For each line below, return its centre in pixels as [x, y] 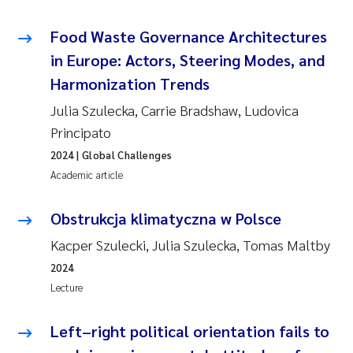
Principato [81, 132]
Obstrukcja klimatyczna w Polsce [166, 218]
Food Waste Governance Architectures [189, 36]
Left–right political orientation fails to [190, 331]
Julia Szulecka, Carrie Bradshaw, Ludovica [175, 110]
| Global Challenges [123, 154]
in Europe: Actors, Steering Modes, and [188, 59]
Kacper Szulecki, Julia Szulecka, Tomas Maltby [190, 244]
